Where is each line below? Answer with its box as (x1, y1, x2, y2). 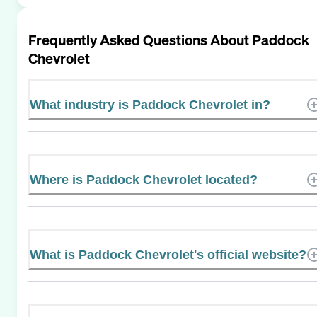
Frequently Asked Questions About (28, 30, 252, 50)
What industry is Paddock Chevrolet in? (30, 97, 270, 112)
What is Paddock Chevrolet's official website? (30, 247, 306, 262)
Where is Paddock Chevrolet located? (30, 172, 258, 187)
